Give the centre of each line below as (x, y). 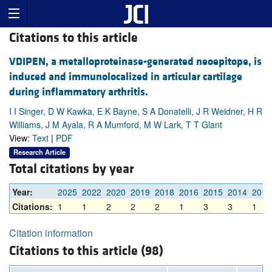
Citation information (51, 233)
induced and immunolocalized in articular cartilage (126, 77)
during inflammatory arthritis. (79, 92)
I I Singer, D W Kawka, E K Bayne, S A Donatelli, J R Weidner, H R (136, 111)
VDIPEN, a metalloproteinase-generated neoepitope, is (135, 62)
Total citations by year (72, 169)
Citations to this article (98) (86, 251)
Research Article (39, 152)
